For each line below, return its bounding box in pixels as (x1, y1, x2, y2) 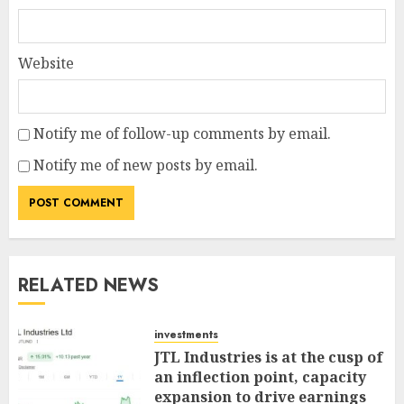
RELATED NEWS (18, 272, 159, 299)
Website (18, 53, 74, 74)
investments (154, 326, 218, 344)
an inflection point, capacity (154, 367, 366, 388)
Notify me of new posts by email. (33, 155, 258, 176)
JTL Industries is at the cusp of (154, 347, 383, 368)
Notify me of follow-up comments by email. (33, 124, 331, 144)
